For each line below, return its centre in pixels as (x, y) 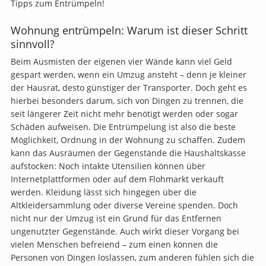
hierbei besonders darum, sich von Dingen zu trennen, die (127, 100)
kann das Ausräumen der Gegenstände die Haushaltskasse (128, 153)
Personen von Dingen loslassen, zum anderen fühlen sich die (132, 257)
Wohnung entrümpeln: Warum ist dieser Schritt (129, 30)
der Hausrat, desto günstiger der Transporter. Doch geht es (129, 87)
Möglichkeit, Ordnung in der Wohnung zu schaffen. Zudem (128, 140)
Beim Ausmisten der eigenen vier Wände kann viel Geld (121, 61)
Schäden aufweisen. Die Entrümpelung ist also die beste (123, 126)
